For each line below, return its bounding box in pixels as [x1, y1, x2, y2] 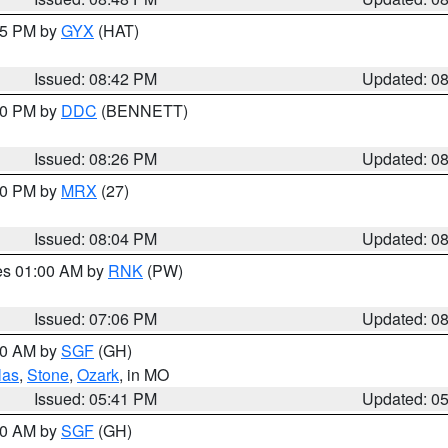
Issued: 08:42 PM [34, 67, 158, 90]
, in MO [119, 363, 169, 386]
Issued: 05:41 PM [34, 387, 158, 410]
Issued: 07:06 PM [34, 307, 158, 330]
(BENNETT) [97, 99, 188, 122]
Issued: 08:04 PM [34, 227, 158, 250]
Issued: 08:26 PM [34, 147, 158, 170]
